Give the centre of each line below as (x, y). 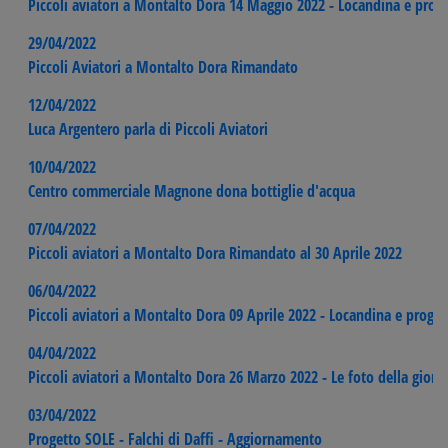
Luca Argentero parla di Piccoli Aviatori (148, 128)
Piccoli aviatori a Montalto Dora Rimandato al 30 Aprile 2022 (215, 252)
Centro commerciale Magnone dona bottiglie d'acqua (191, 190)
